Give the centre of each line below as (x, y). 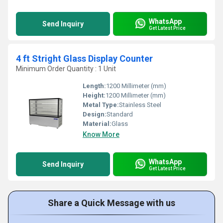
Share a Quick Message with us (111, 203)
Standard (120, 114)
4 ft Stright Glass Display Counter (84, 58)
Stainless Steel (140, 105)
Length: (94, 86)
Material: (97, 124)
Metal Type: (101, 105)
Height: (94, 95)
